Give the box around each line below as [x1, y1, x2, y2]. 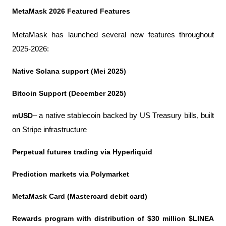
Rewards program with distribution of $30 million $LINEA [12, 214, 214, 222]
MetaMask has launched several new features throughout [12, 31, 214, 39]
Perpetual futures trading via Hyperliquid [12, 148, 152, 156]
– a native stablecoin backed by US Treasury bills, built [33, 111, 214, 120]
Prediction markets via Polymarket [12, 170, 129, 178]
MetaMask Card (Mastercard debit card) [12, 192, 147, 200]
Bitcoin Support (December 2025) [12, 89, 126, 97]
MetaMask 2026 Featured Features [12, 7, 130, 15]
